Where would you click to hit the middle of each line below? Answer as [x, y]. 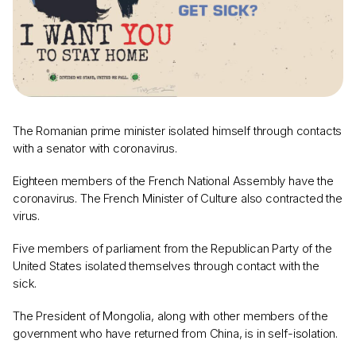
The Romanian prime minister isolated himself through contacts [178, 131]
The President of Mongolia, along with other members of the [170, 316]
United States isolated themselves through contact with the [166, 266]
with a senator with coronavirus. [95, 148]
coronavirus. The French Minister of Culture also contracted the [178, 198]
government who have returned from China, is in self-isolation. [176, 333]
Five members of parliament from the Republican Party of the [172, 248]
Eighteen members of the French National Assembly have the [173, 181]
